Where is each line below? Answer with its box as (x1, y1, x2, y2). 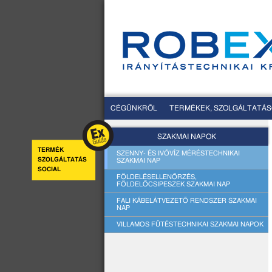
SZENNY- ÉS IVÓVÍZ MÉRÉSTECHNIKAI (117, 150, 240, 157)
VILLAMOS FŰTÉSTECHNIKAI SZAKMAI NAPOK (117, 221, 263, 228)
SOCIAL (38, 166, 61, 172)
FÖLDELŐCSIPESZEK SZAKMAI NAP (117, 181, 230, 188)
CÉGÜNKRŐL (110, 104, 157, 112)
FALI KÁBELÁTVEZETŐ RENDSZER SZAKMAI (117, 197, 257, 204)
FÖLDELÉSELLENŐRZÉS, (117, 174, 197, 180)
